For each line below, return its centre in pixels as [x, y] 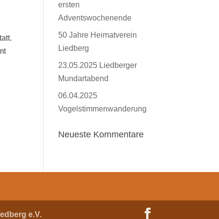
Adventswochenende [95, 18]
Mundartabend [84, 78]
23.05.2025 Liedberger [98, 65]
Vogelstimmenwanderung [103, 109]
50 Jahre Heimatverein [98, 35]
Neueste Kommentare [101, 134]
